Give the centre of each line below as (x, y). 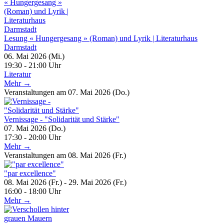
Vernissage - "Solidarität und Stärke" (62, 119)
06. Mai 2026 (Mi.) (34, 56)
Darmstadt (20, 47)
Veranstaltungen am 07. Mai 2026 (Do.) (67, 92)
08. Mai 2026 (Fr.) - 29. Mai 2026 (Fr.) (65, 182)
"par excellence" (30, 173)
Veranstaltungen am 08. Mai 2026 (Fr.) (65, 155)
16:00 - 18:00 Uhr (32, 191)
